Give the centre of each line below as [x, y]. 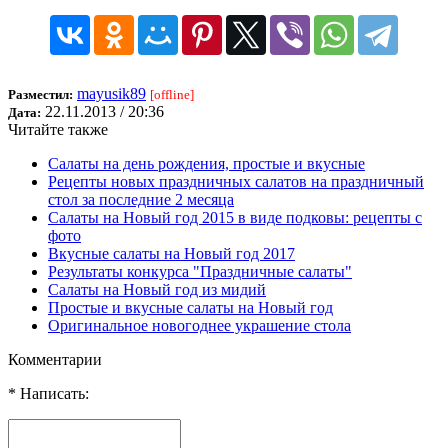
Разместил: [40, 94]
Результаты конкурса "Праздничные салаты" [200, 271]
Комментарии [55, 359]
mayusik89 [111, 93]
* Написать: [48, 393]
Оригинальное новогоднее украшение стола [199, 325]
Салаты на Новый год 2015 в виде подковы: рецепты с [235, 217]
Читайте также [58, 129]
